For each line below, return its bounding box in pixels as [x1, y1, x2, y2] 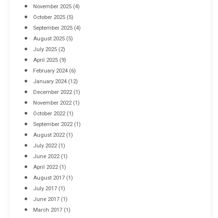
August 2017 [33, 174, 65, 181]
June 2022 [33, 153, 59, 160]
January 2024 [33, 78, 67, 85]
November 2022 [33, 99, 72, 106]
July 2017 [33, 185, 57, 192]
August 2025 [33, 35, 65, 42]
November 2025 [33, 3, 72, 10]
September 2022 [33, 121, 73, 127]
